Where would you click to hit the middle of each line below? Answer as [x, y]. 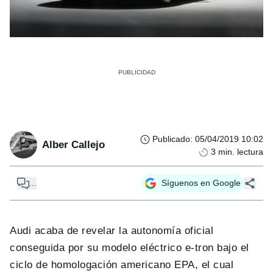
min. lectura [241, 152]
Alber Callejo [73, 144]
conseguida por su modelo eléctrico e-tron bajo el [129, 248]
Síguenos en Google [201, 183]
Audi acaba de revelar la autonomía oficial [112, 231]
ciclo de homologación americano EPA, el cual [122, 265]
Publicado [171, 139]
